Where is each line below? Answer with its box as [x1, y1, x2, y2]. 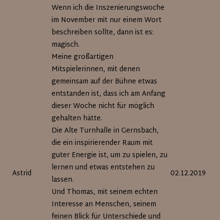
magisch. [52, 39, 80, 51]
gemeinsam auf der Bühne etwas [52, 76, 158, 88]
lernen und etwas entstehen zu [52, 162, 155, 174]
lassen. [52, 174, 74, 186]
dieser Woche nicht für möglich [52, 100, 155, 112]
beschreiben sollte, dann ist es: [52, 27, 154, 39]
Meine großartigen [52, 51, 114, 63]
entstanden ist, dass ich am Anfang [52, 88, 166, 100]
